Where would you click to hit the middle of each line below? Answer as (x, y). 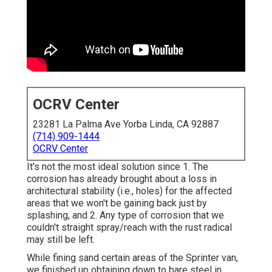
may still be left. (61, 240)
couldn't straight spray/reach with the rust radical (129, 228)
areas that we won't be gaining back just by (117, 203)
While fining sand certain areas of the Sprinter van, (132, 258)
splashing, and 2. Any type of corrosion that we (125, 216)
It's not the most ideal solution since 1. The (117, 167)
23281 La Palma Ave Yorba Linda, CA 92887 (126, 124)
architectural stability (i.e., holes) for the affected (129, 191)
